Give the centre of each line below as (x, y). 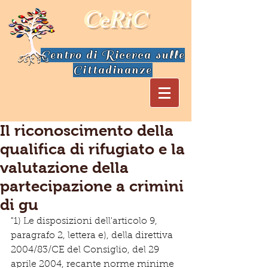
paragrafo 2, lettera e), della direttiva (93, 236)
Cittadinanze (113, 70)
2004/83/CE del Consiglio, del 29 (86, 250)
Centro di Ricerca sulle (113, 55)
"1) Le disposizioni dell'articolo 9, (85, 221)
